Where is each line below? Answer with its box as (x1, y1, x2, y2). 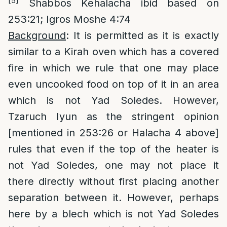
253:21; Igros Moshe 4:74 (8, 13, 131, 25)
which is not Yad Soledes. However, (8, 94, 219, 106)
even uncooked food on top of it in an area (8, 78, 219, 90)
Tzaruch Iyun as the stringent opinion (8, 110, 219, 123)
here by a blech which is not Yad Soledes (8, 208, 219, 220)
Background (8, 29, 66, 42)
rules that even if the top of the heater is (8, 143, 219, 155)
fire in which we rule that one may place (8, 62, 219, 74)
